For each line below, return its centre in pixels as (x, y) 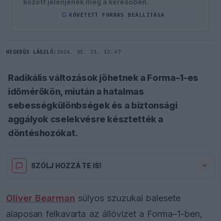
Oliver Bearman (40, 198)
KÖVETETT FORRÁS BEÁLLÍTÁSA (117, 15)
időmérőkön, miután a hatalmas (76, 91)
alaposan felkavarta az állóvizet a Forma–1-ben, (104, 214)
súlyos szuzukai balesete (128, 198)
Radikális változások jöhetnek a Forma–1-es (103, 77)
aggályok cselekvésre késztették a (86, 119)
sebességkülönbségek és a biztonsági (93, 105)
